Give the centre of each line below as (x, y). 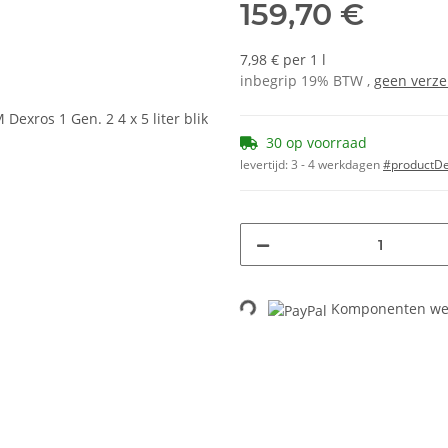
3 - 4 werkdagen (337, 165)
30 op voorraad (316, 143)
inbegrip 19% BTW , (307, 81)
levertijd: (265, 165)
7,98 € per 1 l (283, 60)
